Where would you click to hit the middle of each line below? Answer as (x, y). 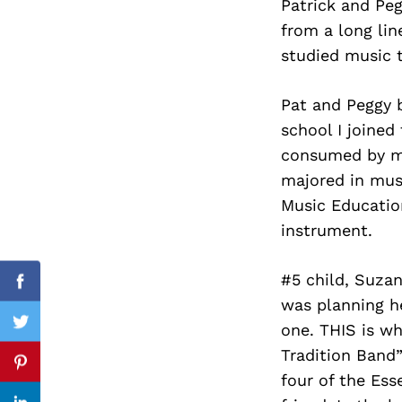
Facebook (56, 292)
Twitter (47, 332)
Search (155, 84)
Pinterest (54, 372)
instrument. (326, 230)
